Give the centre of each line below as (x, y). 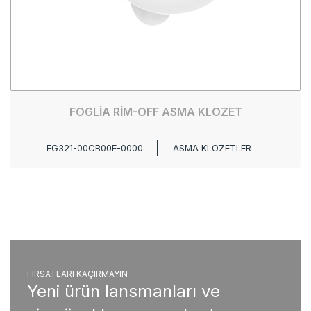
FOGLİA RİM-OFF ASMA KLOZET (155, 112)
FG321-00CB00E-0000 (94, 148)
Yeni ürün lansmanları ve (124, 291)
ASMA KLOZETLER (212, 148)
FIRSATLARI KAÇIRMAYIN (77, 274)
